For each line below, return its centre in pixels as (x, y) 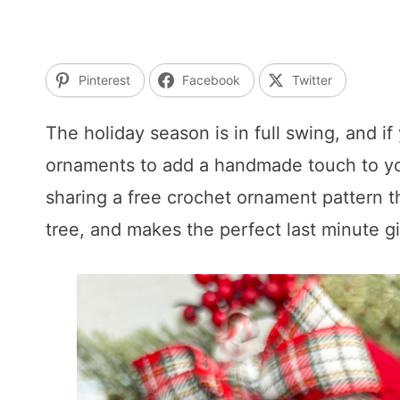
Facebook (211, 80)
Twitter (312, 80)
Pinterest (104, 80)
